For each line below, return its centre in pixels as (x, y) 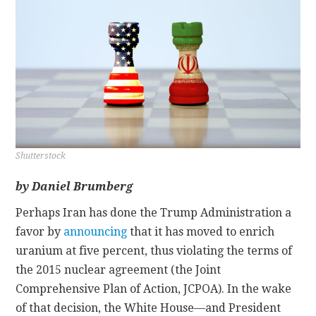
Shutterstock (41, 156)
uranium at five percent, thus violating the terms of (154, 251)
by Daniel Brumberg (74, 187)
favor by (40, 232)
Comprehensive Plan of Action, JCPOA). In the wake (154, 289)
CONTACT (66, 31)
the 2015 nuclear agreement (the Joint (119, 270)
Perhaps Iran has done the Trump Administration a (154, 213)
